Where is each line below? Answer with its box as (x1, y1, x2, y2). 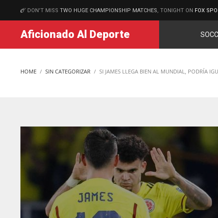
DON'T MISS (27, 7, 60, 14)
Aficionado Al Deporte (20, 28, 130, 40)
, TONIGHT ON (157, 7, 193, 14)
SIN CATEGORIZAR (45, 68, 91, 75)
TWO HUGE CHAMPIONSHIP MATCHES (60, 7, 157, 14)
